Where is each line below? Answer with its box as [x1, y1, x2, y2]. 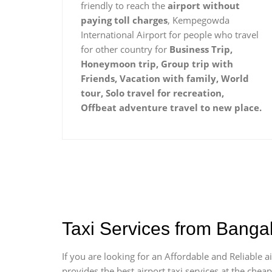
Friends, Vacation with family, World [81, 72, 249, 84]
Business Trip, [169, 43, 233, 55]
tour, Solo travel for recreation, [81, 87, 224, 99]
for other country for [81, 43, 169, 55]
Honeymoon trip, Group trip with [81, 58, 233, 70]
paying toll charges [81, 14, 168, 26]
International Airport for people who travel [81, 29, 259, 41]
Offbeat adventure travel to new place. [81, 101, 262, 114]
